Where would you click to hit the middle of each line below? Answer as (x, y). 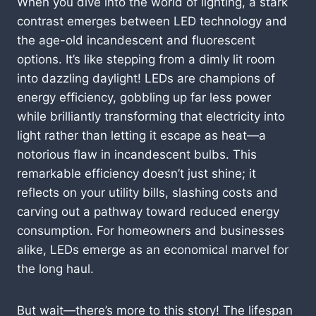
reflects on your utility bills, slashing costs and (147, 192)
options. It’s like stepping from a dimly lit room (146, 59)
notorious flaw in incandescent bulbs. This (137, 154)
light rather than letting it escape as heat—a (141, 135)
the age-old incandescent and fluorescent (136, 40)
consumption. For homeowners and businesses (151, 230)
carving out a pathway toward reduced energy (148, 211)
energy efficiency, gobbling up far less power (144, 97)
